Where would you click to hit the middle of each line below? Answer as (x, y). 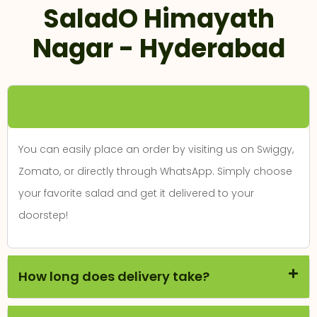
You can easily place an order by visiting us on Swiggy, (156, 149)
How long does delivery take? (114, 276)
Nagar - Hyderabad (158, 48)
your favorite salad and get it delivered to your (136, 193)
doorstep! (43, 215)
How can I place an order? (103, 106)
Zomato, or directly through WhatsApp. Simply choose (155, 171)
